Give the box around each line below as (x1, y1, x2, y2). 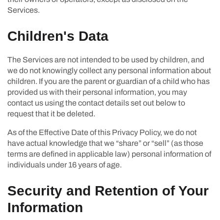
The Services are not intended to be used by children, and (7, 55, 204, 64)
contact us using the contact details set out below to (7, 98, 185, 107)
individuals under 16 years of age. (7, 160, 122, 169)
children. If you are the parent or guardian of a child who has (7, 77, 210, 85)
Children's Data (7, 28, 109, 44)
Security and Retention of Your (7, 183, 209, 198)
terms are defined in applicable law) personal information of (7, 149, 211, 158)
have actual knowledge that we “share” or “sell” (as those (7, 138, 203, 147)
